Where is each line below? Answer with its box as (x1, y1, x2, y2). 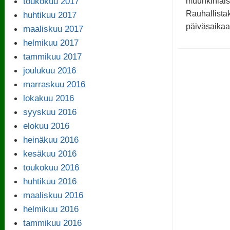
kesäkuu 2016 (23, 148, 76, 159)
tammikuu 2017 (23, 51, 82, 62)
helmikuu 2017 (23, 37, 79, 48)
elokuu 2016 (23, 120, 69, 131)
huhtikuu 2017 (23, 9, 76, 20)
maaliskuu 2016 (23, 189, 83, 200)
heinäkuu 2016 (23, 134, 79, 145)
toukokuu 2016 (23, 162, 79, 172)
